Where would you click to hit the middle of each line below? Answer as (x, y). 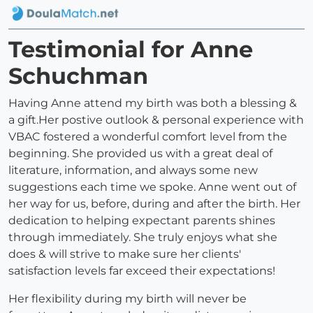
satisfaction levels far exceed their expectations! (142, 271)
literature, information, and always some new (133, 170)
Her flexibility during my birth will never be (128, 299)
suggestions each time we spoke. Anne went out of (152, 187)
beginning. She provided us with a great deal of (140, 154)
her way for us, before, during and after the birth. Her (154, 204)
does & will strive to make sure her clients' (125, 254)
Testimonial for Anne (131, 50)
